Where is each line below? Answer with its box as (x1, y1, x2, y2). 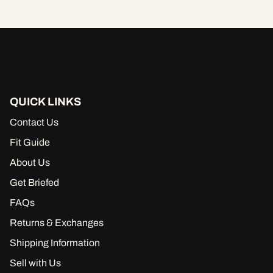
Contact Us (10, 117, 58, 128)
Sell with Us (10, 258, 61, 269)
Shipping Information (10, 238, 100, 249)
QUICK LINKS (10, 96, 81, 108)
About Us (10, 157, 50, 168)
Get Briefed (10, 177, 59, 188)
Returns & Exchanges (10, 218, 104, 229)
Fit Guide (10, 137, 50, 148)
